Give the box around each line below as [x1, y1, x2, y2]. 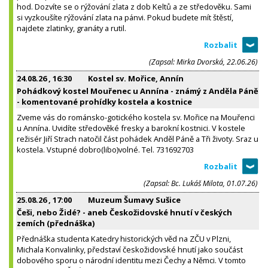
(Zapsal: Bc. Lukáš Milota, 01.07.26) [144, 178, 258, 188]
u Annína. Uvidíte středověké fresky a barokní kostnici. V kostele [17, 122, 245, 133]
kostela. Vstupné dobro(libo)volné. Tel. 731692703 [17, 144, 194, 155]
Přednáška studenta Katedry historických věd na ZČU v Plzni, [17, 233, 231, 244]
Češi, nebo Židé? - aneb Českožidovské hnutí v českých [17, 206, 232, 218]
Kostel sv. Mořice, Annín [88, 72, 184, 84]
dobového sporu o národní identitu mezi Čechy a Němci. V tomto [17, 254, 246, 266]
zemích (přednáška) [17, 217, 95, 229]
